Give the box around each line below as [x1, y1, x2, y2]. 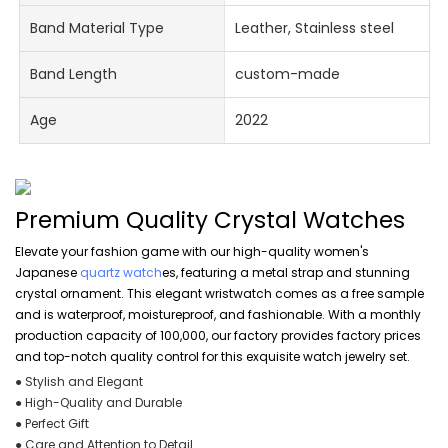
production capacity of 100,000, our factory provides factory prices [15, 326, 421, 344]
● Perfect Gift [15, 415, 89, 432]
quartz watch [80, 263, 162, 281]
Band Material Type [30, 18, 165, 39]
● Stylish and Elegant [15, 373, 143, 390]
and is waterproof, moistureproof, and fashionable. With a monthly [15, 305, 421, 323]
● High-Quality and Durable [15, 394, 182, 411]
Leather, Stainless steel [234, 18, 394, 39]
